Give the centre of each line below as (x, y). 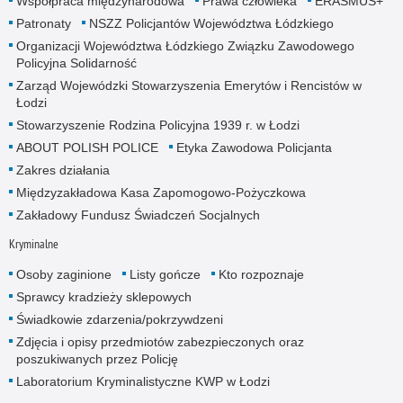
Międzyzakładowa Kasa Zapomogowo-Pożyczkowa (161, 192)
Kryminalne (33, 243)
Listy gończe (165, 274)
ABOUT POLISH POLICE (87, 147)
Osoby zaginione (63, 274)
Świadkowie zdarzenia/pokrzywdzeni (119, 319)
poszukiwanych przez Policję (97, 358)
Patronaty (43, 23)
